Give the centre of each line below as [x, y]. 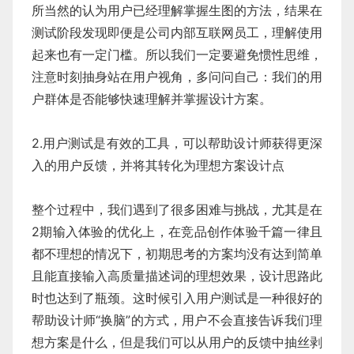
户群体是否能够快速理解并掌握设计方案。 [152, 98]
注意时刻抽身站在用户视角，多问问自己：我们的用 [177, 76]
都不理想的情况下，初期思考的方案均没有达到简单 [177, 253]
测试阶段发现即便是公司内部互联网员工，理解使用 [177, 32]
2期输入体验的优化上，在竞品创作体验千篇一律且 [177, 231]
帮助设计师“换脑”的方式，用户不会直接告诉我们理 [177, 320]
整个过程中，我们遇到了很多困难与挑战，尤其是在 [177, 209]
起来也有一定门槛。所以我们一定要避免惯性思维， [177, 54]
